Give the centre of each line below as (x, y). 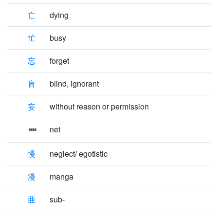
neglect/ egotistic (79, 154)
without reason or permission (99, 106)
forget (59, 61)
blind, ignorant (74, 83)
